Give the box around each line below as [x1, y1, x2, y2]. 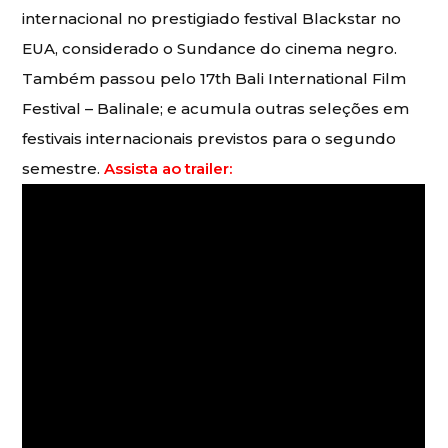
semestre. [22, 159, 105, 179]
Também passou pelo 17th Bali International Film [22, 69, 407, 89]
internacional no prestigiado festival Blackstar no [22, 9, 402, 29]
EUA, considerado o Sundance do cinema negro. [22, 39, 398, 59]
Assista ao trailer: [104, 159, 233, 179]
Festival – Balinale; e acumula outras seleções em [22, 99, 410, 119]
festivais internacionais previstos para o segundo [22, 129, 397, 149]
